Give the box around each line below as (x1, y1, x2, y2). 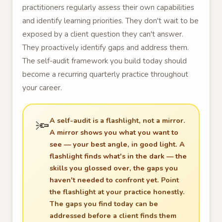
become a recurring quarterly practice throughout (22, 69, 188, 79)
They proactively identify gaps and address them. (22, 43, 189, 53)
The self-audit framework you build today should (22, 56, 187, 66)
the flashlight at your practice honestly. (49, 186, 185, 197)
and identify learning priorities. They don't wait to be (22, 16, 199, 26)
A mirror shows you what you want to (49, 127, 178, 137)
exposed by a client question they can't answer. (22, 29, 183, 39)
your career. (22, 83, 62, 93)
